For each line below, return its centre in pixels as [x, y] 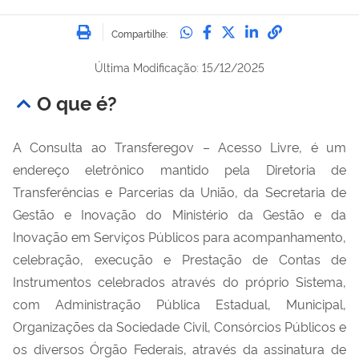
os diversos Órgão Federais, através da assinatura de [179, 348]
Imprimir [123, 26]
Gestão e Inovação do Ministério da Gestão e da [179, 214]
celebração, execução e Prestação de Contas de [179, 258]
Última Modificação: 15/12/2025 [179, 67]
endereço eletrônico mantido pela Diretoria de [179, 169]
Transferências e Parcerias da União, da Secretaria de [179, 191]
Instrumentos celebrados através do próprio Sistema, [179, 281]
